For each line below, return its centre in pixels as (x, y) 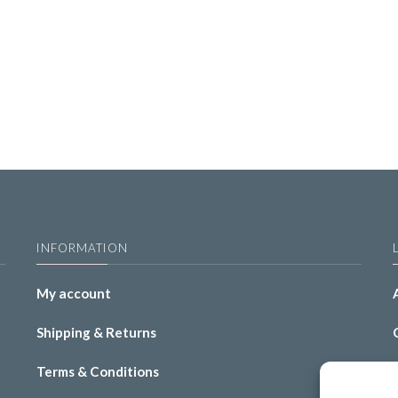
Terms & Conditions (97, 372)
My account (73, 294)
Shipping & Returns (96, 333)
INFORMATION (82, 248)
